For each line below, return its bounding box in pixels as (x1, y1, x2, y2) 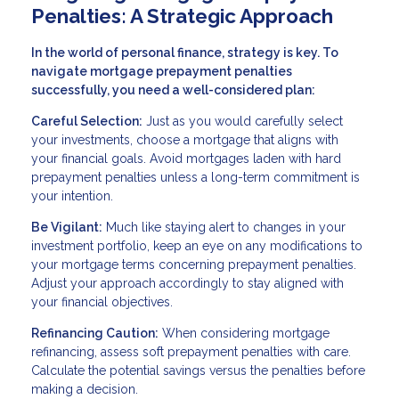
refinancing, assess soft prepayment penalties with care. (31, 344, 351, 359)
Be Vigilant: (31, 219, 102, 234)
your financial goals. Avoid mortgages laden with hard (31, 151, 341, 166)
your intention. (31, 188, 113, 203)
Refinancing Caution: (31, 325, 159, 340)
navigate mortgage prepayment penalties (31, 63, 292, 78)
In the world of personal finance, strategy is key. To (31, 45, 338, 60)
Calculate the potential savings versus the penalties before (31, 362, 365, 378)
